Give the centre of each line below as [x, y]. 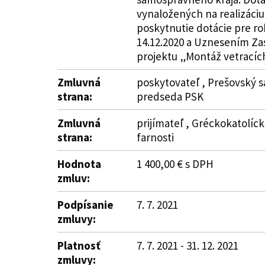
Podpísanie [85, 205]
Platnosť [79, 245]
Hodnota [79, 164]
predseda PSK [170, 96]
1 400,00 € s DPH [175, 164]
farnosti [155, 137]
